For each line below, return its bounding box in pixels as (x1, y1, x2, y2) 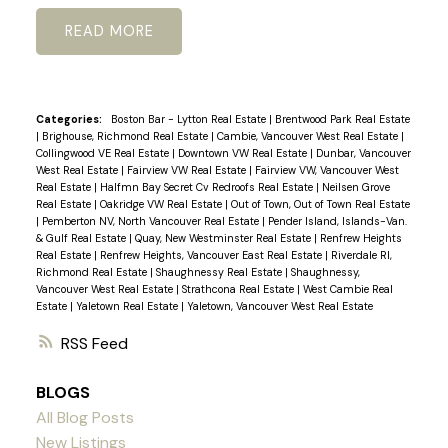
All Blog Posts (35, 406, 134, 428)
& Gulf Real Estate (35, 231, 129, 245)
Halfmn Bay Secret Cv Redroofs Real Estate (99, 180, 316, 194)
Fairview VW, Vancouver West (254, 163, 399, 177)
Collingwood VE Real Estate (35, 146, 172, 160)
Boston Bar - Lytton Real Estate (110, 112, 269, 126)
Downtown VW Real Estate (177, 146, 310, 160)
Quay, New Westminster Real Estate (134, 231, 314, 245)
